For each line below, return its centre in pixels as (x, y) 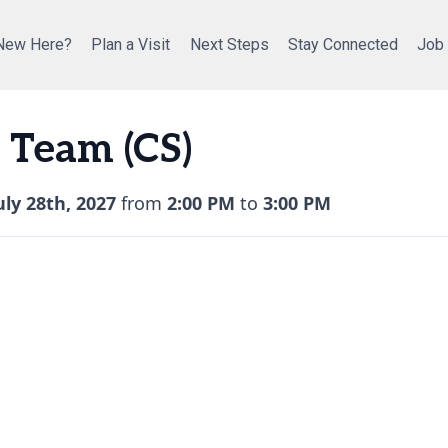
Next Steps (229, 45)
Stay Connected (342, 45)
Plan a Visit (131, 45)
